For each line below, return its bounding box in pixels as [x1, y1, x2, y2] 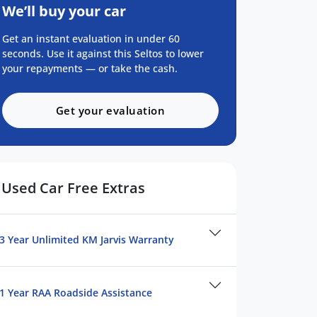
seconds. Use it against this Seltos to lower [2, 46, 204, 60]
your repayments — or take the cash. [2, 61, 178, 75]
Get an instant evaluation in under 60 [2, 31, 180, 45]
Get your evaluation [55, 103, 166, 117]
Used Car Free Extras [1, 178, 145, 197]
